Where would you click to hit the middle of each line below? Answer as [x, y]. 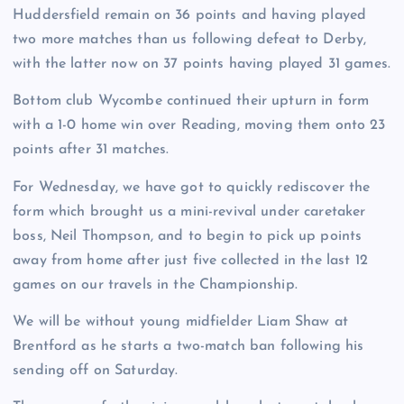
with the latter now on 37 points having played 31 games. [202, 64]
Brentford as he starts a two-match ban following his [188, 346]
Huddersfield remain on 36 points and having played [190, 16]
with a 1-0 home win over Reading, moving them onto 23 [199, 126]
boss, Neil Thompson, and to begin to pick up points [188, 236]
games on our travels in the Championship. [155, 285]
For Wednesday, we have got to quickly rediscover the [192, 187]
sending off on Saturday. [96, 370]
